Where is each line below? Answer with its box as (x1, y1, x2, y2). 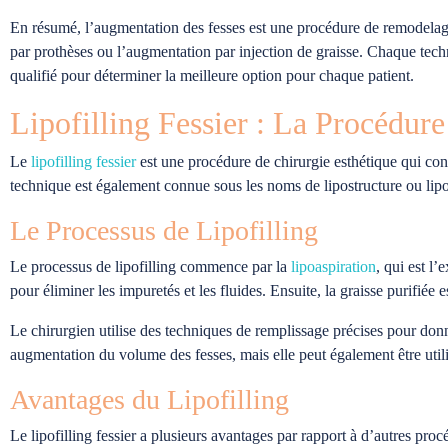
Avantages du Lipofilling (10, 383, 289, 415)
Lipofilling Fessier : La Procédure (10, 104, 445, 141)
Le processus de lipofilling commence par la (10, 257, 291, 275)
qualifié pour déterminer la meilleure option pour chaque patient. (10, 66, 414, 84)
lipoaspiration (291, 257, 376, 275)
